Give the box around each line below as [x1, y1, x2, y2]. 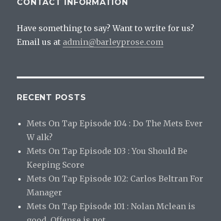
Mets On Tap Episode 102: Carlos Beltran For [27, 173, 204, 184]
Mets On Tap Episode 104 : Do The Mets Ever [27, 118, 203, 128]
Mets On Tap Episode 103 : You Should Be [27, 146, 188, 156]
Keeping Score [27, 159, 85, 170]
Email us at [17, 37, 63, 47]
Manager [27, 187, 63, 197]
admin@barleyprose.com [63, 37, 164, 47]
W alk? [27, 132, 53, 142]
